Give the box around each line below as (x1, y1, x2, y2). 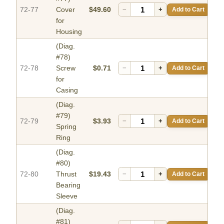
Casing (56, 86, 78, 94)
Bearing (56, 181, 80, 189)
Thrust (56, 170, 76, 178)
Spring (56, 122, 76, 131)
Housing (56, 27, 82, 36)
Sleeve (56, 192, 77, 200)
